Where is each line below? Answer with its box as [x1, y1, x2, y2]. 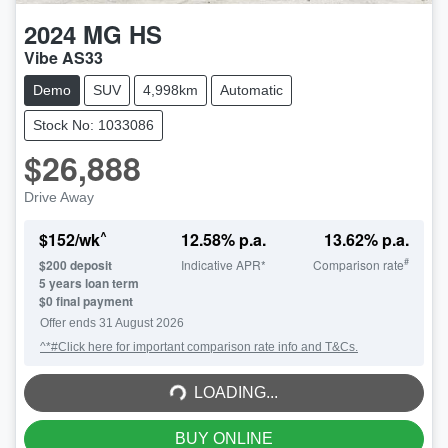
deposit [67, 255, 112, 274]
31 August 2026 [99, 315, 184, 330]
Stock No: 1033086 [33, 116, 154, 133]
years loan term [46, 273, 139, 292]
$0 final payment [39, 291, 133, 310]
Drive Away [24, 188, 94, 205]
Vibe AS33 [24, 45, 103, 69]
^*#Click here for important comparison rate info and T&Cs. [40, 339, 358, 354]
